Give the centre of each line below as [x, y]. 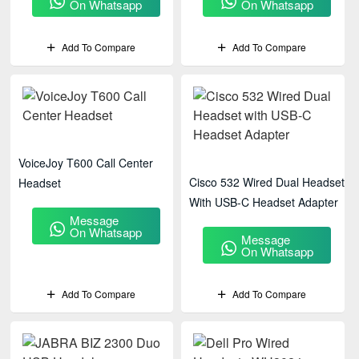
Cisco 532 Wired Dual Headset [267, 182]
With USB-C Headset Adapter [264, 202]
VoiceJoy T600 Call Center [86, 163]
